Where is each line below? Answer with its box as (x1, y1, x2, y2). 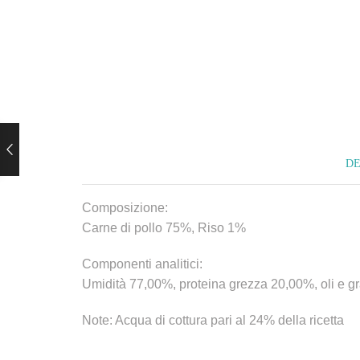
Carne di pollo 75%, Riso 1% (82, 220, 246, 235)
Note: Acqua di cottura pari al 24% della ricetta (82, 313, 344, 327)
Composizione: (82, 200, 168, 215)
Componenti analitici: (82, 256, 202, 271)
